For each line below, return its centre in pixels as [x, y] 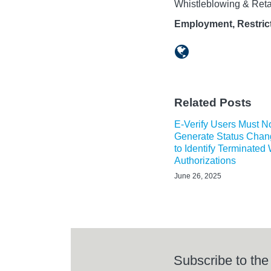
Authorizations [205, 160]
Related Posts [213, 102]
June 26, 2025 [198, 176]
